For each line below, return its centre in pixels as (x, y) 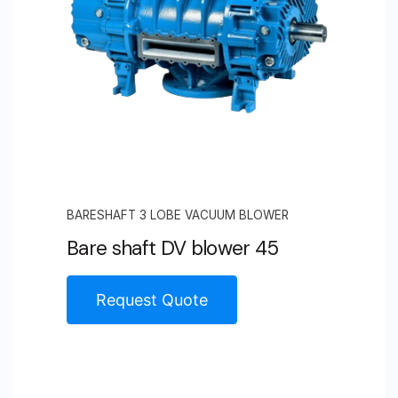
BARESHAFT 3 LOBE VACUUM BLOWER (178, 215)
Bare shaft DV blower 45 (173, 248)
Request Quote (152, 299)
